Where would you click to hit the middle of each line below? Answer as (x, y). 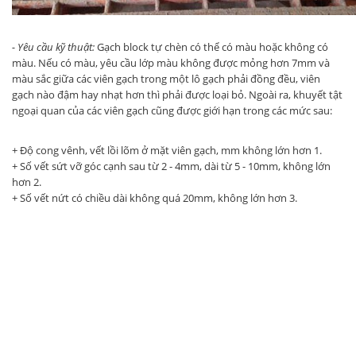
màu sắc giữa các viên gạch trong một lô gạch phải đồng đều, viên (166, 79)
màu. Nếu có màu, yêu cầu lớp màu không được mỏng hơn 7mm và (171, 63)
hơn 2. (27, 182)
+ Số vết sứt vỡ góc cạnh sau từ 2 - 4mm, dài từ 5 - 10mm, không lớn (171, 166)
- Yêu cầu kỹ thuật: (53, 47)
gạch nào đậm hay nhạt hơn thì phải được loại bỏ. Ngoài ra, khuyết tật (177, 95)
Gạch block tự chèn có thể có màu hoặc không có (211, 47)
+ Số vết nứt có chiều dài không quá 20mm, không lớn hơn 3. (155, 198)
